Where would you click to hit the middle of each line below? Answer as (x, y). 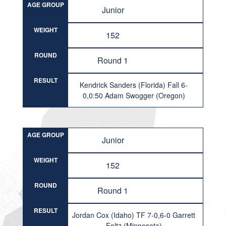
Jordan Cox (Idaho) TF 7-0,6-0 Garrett (134, 215)
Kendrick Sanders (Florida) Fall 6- (134, 85)
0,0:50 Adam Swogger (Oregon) (134, 95)
